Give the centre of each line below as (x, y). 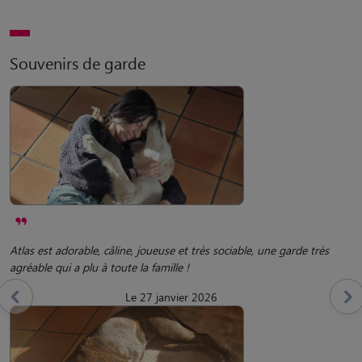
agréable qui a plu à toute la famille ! (99, 267)
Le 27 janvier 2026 (171, 297)
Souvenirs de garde (78, 63)
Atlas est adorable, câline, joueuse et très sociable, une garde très (169, 250)
